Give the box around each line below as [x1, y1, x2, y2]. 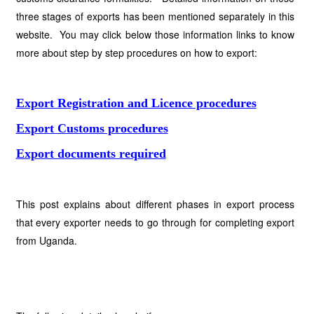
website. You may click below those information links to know [15, 27, 295, 41]
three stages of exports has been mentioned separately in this [15, 9, 295, 23]
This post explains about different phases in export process [15, 197, 295, 211]
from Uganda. [15, 233, 77, 247]
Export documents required [15, 146, 166, 161]
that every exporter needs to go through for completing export [15, 215, 295, 229]
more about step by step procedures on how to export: [15, 46, 257, 60]
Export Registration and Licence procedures [15, 96, 257, 110]
